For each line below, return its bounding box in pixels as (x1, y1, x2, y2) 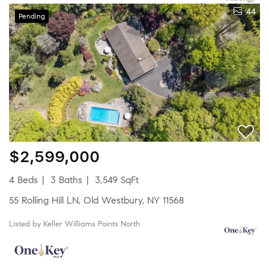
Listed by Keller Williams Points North (13, 219, 140, 229)
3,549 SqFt (95, 174, 139, 186)
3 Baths (50, 174, 82, 186)
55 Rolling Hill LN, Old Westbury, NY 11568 (14, 194, 184, 206)
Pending (19, 11, 45, 20)
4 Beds (14, 174, 38, 186)
